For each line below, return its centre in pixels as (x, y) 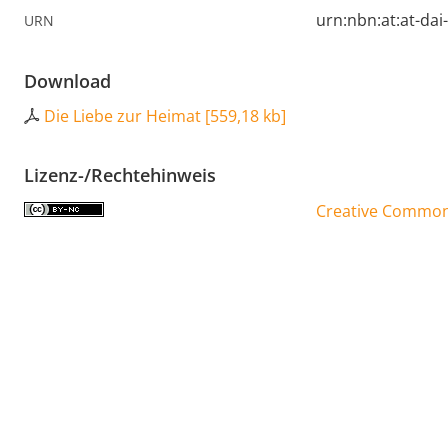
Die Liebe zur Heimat (122, 116)
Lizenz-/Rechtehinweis (120, 175)
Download (67, 81)
